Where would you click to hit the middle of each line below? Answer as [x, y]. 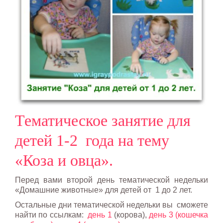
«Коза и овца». [64, 160]
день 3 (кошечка [179, 215]
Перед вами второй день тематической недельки [111, 180]
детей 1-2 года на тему [92, 140]
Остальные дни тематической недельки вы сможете [111, 205]
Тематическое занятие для [103, 120]
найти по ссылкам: [52, 215]
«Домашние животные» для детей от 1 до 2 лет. [104, 190]
